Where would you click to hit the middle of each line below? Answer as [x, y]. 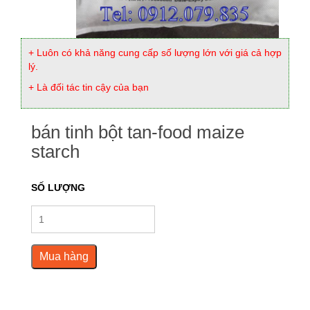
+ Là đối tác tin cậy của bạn [89, 88]
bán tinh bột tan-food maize [138, 133]
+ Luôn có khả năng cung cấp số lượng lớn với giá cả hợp [155, 53]
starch [55, 152]
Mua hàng [64, 257]
